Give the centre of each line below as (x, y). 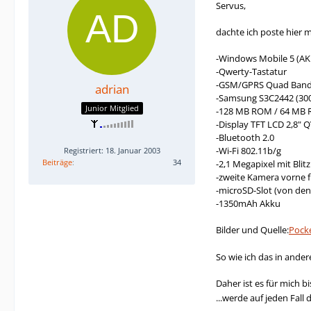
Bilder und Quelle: (252, 230)
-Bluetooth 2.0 (245, 137)
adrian (112, 89)
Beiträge (57, 162)
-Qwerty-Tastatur (251, 72)
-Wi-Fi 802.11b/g (249, 151)
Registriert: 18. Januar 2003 (112, 150)
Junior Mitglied (112, 108)
